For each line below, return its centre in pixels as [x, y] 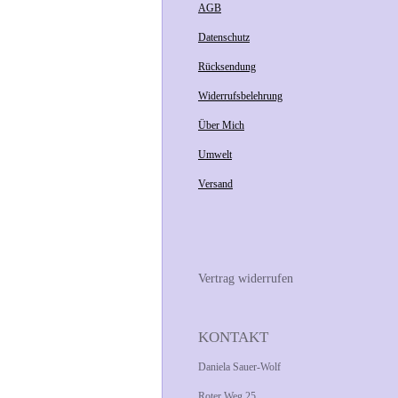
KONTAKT [233, 338]
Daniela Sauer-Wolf [239, 367]
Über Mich [221, 125]
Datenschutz [224, 37]
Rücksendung [227, 66]
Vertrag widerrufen [246, 278]
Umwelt [215, 154]
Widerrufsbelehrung [240, 96]
